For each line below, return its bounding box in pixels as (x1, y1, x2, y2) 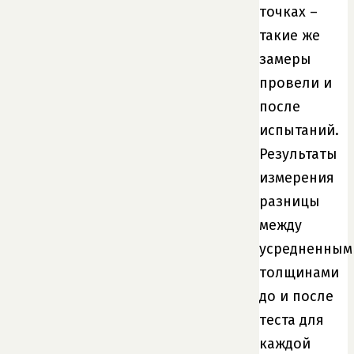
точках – (259, 2, 318, 21)
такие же (259, 26, 320, 44)
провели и (259, 73, 332, 92)
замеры (259, 50, 311, 68)
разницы (259, 192, 320, 210)
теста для (259, 311, 324, 329)
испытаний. (259, 121, 339, 139)
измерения (259, 168, 334, 186)
